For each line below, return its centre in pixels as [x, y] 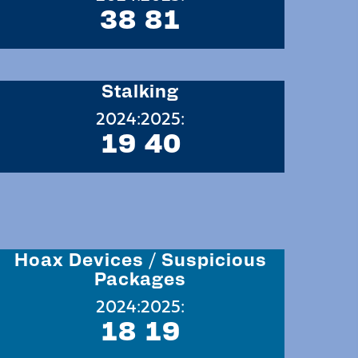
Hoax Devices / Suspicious [140, 258]
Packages [141, 277]
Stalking [141, 89]
